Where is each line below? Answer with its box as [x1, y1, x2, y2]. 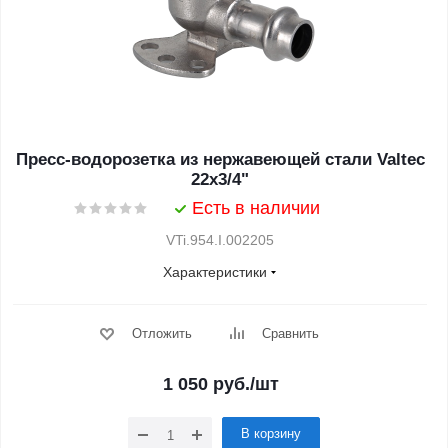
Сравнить [261, 326, 319, 341]
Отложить [131, 326, 192, 341]
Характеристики [163, 264, 267, 280]
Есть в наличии [192, 198, 320, 218]
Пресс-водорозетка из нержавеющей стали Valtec [15, 150, 425, 169]
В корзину [241, 426, 301, 441]
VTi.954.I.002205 [166, 232, 274, 248]
